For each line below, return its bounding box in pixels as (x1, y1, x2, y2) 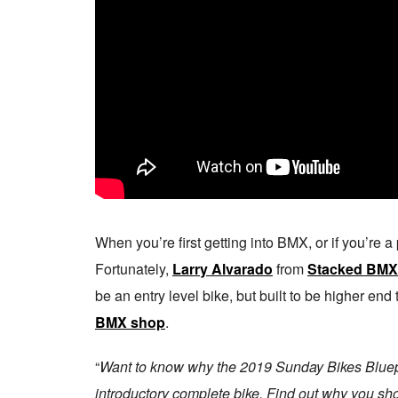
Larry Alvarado (172, 259, 273, 279)
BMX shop (95, 312, 165, 332)
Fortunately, (95, 259, 172, 279)
